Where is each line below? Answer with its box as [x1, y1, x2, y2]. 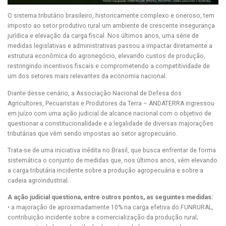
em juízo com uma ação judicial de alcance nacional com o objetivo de [8, 109, 211, 117]
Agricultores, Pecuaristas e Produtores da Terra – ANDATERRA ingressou [8, 99, 214, 107]
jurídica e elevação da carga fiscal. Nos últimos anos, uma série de [8, 32, 199, 40]
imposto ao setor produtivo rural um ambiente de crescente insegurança [8, 22, 215, 30]
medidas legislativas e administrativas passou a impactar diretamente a [8, 42, 212, 50]
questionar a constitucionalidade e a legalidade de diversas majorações [8, 120, 213, 127]
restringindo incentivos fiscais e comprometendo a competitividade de [8, 63, 210, 70]
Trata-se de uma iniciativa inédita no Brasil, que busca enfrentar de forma [8, 146, 216, 154]
